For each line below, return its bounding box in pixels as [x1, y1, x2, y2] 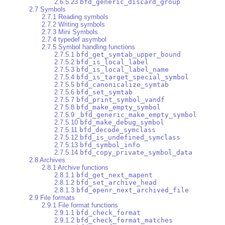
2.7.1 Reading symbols [42, 13, 108, 21]
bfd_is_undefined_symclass [80, 134, 180, 142]
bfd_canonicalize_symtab [76, 81, 169, 89]
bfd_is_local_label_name [76, 66, 169, 74]
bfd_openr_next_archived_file [76, 186, 189, 194]
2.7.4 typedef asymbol [42, 36, 106, 44]
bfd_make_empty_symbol [76, 103, 161, 111]
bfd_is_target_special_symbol [76, 73, 189, 81]
